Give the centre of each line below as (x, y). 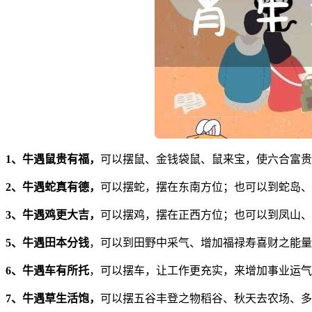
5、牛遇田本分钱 (47, 242)
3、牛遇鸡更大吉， (53, 214)
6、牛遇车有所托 (47, 270)
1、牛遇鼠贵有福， (53, 159)
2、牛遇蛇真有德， (53, 187)
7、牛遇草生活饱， (53, 298)
